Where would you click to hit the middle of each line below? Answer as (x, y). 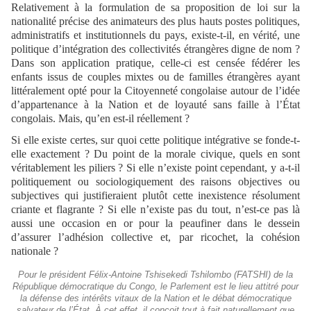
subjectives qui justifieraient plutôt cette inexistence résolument (155, 195)
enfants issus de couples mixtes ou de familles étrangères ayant (155, 76)
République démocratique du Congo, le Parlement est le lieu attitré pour (155, 286)
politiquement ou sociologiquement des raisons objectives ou (155, 181)
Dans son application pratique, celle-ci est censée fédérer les (155, 62)
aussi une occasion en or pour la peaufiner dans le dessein (155, 223)
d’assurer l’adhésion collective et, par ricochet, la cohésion (155, 237)
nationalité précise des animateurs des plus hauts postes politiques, (155, 21)
